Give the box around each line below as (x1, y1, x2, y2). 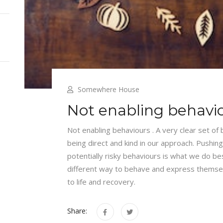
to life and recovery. (67, 176, 137, 187)
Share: (67, 206, 87, 216)
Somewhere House (77, 84, 139, 94)
